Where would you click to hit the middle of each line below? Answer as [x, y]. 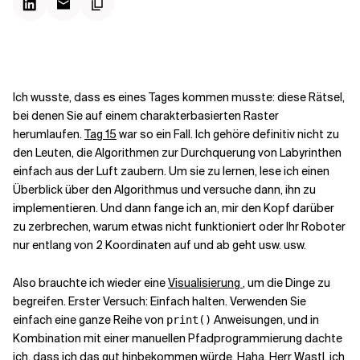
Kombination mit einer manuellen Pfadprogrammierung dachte [178, 338]
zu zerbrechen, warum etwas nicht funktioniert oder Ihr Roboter [179, 227]
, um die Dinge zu [286, 283]
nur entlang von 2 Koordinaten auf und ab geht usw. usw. [160, 245]
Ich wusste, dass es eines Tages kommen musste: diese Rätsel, [179, 97]
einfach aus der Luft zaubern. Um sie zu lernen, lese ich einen [171, 171]
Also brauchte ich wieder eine [90, 283]
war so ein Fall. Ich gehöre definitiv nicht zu [228, 134]
